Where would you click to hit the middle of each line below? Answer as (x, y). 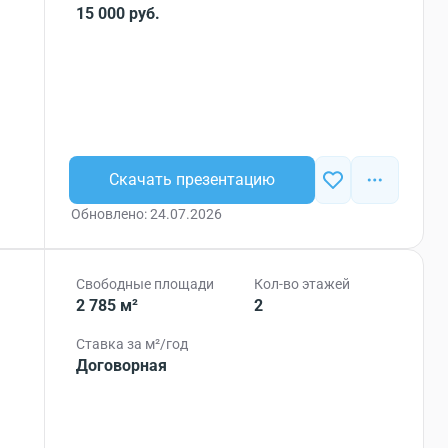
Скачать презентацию (192, 179)
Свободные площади (145, 284)
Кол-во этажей (302, 284)
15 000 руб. (118, 13)
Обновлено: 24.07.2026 (147, 214)
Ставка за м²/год (132, 344)
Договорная (122, 365)
